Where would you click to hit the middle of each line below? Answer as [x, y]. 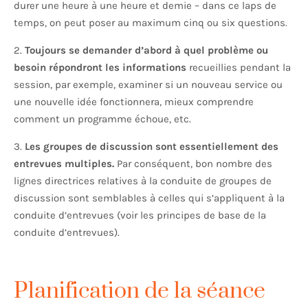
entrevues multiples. [64, 164]
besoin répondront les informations [100, 68]
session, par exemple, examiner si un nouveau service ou [148, 85]
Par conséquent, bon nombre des [193, 164]
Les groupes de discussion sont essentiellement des [152, 147]
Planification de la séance [140, 291]
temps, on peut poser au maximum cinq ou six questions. [152, 23]
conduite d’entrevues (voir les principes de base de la [140, 216]
